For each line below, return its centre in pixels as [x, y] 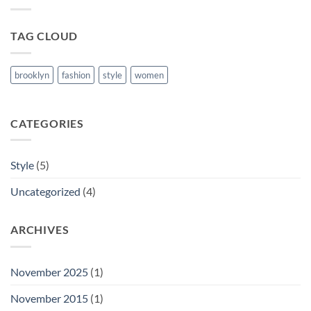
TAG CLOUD [44, 36]
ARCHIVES [40, 230]
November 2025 [49, 271]
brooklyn [32, 75]
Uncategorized [45, 192]
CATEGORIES [47, 123]
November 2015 [49, 298]
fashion [76, 75]
